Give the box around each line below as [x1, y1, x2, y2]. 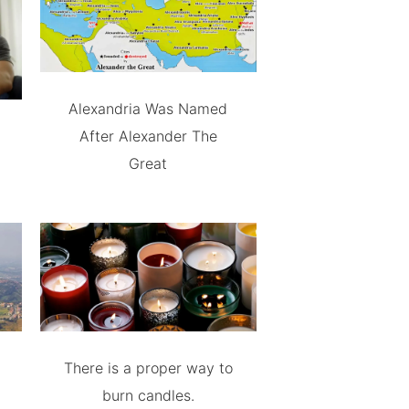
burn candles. [101, 385, 194, 404]
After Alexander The [79, 126, 217, 145]
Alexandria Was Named [68, 99, 228, 118]
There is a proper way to [63, 358, 233, 377]
